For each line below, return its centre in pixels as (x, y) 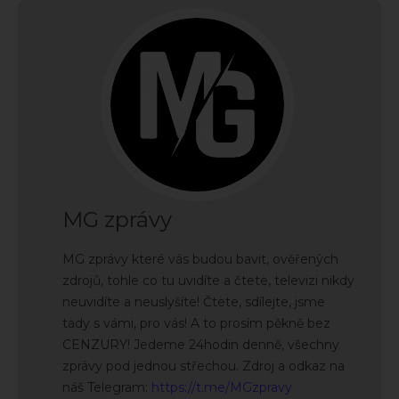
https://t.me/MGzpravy (222, 387)
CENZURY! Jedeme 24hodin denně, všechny (201, 344)
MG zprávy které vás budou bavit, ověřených (200, 259)
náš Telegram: (107, 387)
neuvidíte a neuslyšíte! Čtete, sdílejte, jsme (194, 301)
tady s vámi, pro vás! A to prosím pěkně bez (196, 323)
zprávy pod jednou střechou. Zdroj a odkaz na (204, 366)
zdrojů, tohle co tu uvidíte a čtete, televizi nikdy (208, 280)
